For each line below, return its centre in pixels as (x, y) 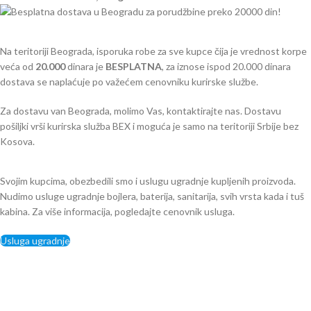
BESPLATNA (134, 66)
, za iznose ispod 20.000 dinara (226, 66)
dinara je (86, 66)
